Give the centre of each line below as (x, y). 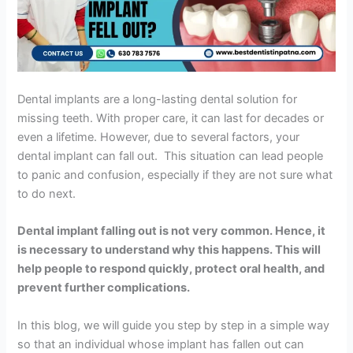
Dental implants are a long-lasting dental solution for (158, 99)
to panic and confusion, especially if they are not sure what (175, 175)
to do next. (47, 193)
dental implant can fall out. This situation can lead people (171, 156)
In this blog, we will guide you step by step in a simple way (174, 325)
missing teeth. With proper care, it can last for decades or (171, 118)
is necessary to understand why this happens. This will (169, 250)
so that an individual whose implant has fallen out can (161, 344)
